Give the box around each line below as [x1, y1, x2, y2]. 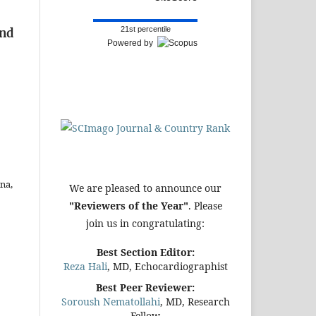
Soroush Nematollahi [61, 294, 160, 308]
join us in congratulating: [86, 216, 205, 230]
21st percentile [120, 24, 171, 33]
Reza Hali [63, 259, 107, 273]
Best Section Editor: [96, 245, 195, 259]
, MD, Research [159, 294, 230, 308]
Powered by [107, 37, 157, 48]
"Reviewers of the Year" [68, 198, 188, 212]
